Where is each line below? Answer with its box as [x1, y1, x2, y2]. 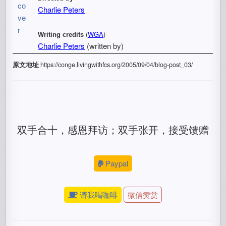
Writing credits [38, 31, 84, 38]
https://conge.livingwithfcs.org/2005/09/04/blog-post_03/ [39, 60, 193, 69]
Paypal [105, 158, 128, 168]
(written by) [85, 40, 124, 51]
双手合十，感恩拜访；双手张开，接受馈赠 [17, 122, 209, 137]
